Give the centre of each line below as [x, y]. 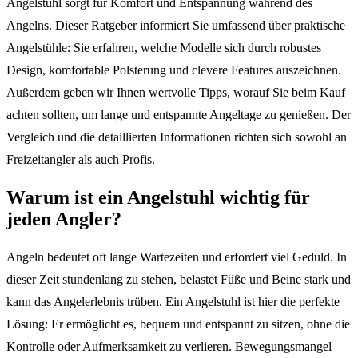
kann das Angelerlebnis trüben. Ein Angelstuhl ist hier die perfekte [173, 301]
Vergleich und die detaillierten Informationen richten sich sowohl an [177, 137]
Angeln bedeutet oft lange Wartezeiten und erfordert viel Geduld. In [177, 257]
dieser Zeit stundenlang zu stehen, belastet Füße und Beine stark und [179, 279]
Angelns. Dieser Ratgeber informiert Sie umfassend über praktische [176, 25]
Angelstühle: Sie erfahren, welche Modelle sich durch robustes [164, 47]
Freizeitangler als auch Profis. [81, 159]
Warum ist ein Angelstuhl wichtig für [158, 197]
